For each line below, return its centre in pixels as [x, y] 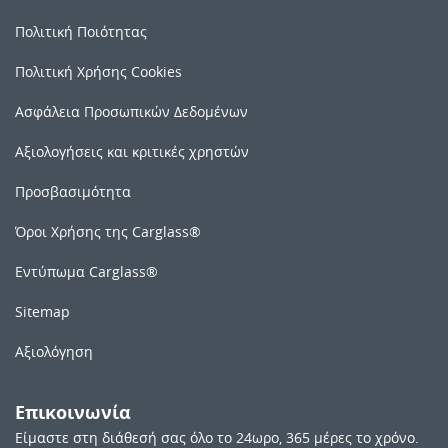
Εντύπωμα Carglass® [86, 271]
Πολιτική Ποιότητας [81, 31]
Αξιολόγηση [54, 351]
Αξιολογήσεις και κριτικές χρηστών [132, 151]
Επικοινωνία [73, 412]
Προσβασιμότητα [73, 191]
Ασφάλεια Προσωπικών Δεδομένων [131, 111]
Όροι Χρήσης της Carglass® [108, 231]
